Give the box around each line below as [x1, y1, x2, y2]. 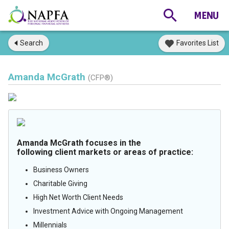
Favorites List [176, 39, 219, 47]
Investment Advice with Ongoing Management [33, 207, 183, 215]
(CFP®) [88, 73, 113, 82]
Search [20, 39, 43, 47]
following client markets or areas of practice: [17, 147, 193, 157]
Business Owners [33, 166, 89, 174]
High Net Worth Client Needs [33, 193, 123, 201]
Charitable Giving [33, 179, 87, 188]
